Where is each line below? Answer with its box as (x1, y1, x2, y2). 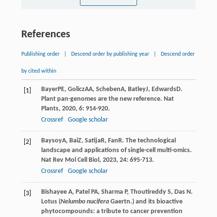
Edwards (151, 86, 176, 93)
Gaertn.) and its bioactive (108, 198, 183, 206)
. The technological (122, 137, 176, 145)
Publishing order (21, 51, 60, 58)
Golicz (67, 86, 85, 93)
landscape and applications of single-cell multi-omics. (41, 147, 192, 155)
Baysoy (41, 137, 62, 145)
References (21, 29, 70, 41)
